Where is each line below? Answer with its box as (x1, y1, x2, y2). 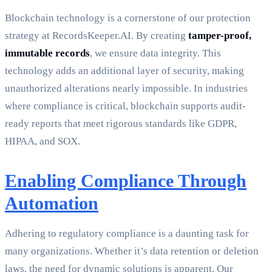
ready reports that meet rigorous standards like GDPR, (5, 118, 237, 130)
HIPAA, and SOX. (5, 135, 80, 148)
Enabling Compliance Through (5, 171, 246, 191)
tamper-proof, (188, 30, 251, 42)
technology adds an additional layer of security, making (5, 65, 244, 77)
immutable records (5, 47, 90, 59)
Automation (5, 193, 98, 214)
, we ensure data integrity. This (90, 47, 221, 59)
